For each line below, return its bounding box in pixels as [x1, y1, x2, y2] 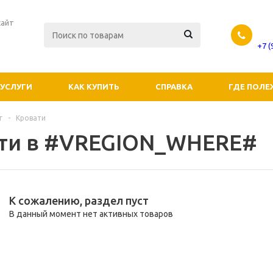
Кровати [16, 114, 46, 122]
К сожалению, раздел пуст [9, 194, 149, 207]
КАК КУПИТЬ [68, 82, 119, 91]
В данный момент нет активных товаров [9, 209, 173, 219]
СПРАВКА [155, 82, 193, 91]
